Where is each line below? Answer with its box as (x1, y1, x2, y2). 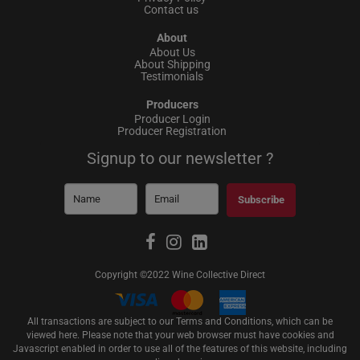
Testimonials (141, 69, 203, 83)
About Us (149, 45, 195, 59)
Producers (145, 97, 198, 111)
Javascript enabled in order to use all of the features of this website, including (13, 342, 347, 354)
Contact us (143, 2, 201, 16)
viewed (26, 329, 59, 341)
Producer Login (133, 112, 211, 125)
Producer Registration (117, 124, 227, 137)
